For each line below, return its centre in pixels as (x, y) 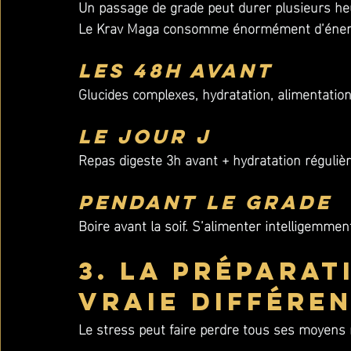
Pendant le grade (205, 202)
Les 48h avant (176, 71)
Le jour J (145, 136)
